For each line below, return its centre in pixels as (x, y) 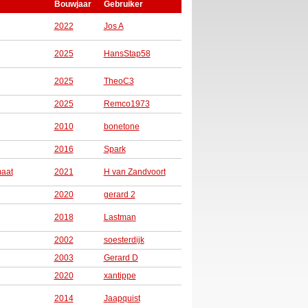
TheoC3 (119, 81)
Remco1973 (126, 104)
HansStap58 (127, 54)
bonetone (121, 126)
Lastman (120, 217)
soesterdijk (124, 240)
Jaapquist (122, 298)
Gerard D (121, 258)
